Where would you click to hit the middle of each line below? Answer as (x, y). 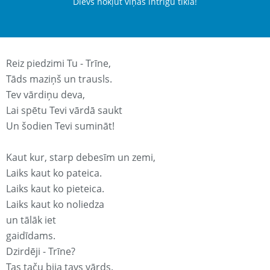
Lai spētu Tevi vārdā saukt (64, 111)
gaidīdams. (31, 236)
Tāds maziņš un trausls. (59, 79)
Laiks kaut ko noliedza (55, 205)
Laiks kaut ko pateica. (54, 173)
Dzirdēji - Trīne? (41, 252)
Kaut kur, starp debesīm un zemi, (81, 158)
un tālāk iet (31, 220)
